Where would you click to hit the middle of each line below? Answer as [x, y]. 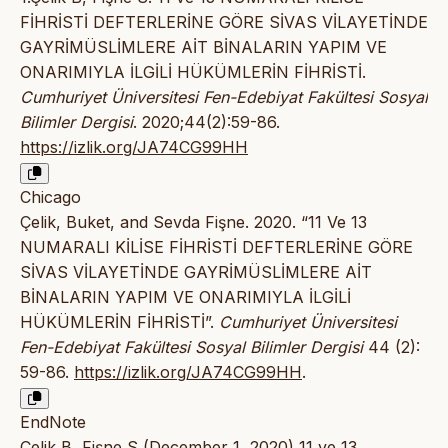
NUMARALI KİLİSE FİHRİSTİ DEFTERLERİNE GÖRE [216, 247]
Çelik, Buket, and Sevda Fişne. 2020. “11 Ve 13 [193, 222]
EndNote [53, 422]
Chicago [50, 197]
